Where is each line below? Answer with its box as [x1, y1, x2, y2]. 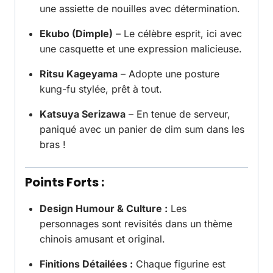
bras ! [40, 138, 66, 151]
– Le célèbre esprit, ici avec [113, 27, 242, 40]
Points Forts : [25, 174, 104, 191]
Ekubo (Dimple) [40, 27, 113, 40]
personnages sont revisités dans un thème [40, 218, 232, 230]
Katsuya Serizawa [40, 108, 126, 121]
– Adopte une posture [118, 68, 219, 80]
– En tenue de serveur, [126, 108, 230, 121]
